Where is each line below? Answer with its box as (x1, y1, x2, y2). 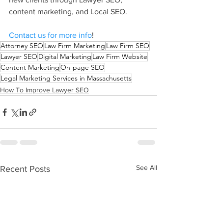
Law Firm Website (92, 52, 147, 61)
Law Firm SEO (106, 41, 149, 51)
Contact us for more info (9, 31, 92, 40)
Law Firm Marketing (44, 41, 105, 51)
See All (136, 164, 157, 172)
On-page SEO (60, 63, 105, 72)
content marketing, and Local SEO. (9, 7, 127, 16)
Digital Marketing (38, 52, 91, 61)
